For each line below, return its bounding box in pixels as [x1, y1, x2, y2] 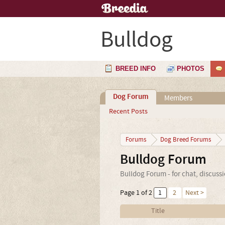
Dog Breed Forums [160, 136, 211, 144]
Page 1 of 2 [120, 188, 152, 197]
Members [164, 93, 192, 103]
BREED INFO [116, 65, 156, 72]
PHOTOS [177, 65, 204, 72]
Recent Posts [108, 107, 148, 116]
